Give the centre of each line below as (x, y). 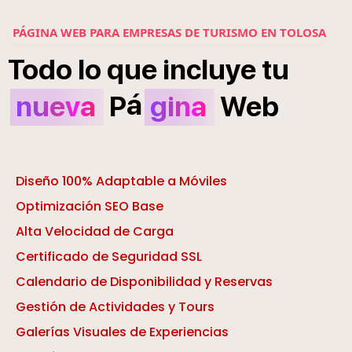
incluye (209, 70)
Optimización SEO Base (90, 207)
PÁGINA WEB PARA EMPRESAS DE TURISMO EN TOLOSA (169, 33)
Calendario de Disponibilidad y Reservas (144, 282)
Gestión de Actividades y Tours (115, 307)
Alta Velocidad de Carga (95, 232)
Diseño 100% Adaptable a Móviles (121, 181)
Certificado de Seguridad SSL (109, 257)
